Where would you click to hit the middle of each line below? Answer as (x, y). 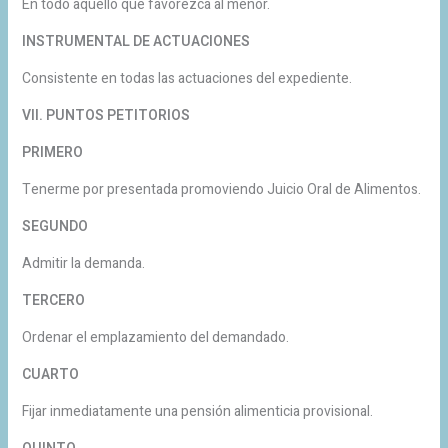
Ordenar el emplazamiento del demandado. (155, 337)
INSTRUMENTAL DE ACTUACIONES (135, 41)
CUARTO (50, 374)
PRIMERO (52, 152)
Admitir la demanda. (83, 263)
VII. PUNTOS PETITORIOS (105, 115)
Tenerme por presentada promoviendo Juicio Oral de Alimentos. (221, 189)
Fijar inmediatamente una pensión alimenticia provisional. (197, 411)
